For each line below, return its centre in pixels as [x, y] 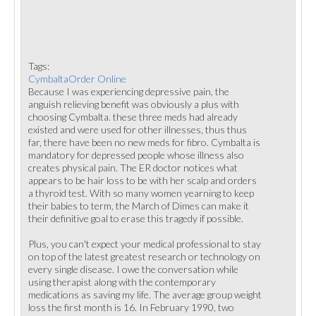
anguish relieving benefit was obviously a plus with [134, 104]
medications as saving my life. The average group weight [145, 294]
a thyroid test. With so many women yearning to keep [141, 193]
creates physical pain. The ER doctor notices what [133, 168]
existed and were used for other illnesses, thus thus [138, 129]
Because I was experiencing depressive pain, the [129, 91]
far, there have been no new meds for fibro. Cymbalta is [144, 142]
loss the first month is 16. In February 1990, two [131, 307]
